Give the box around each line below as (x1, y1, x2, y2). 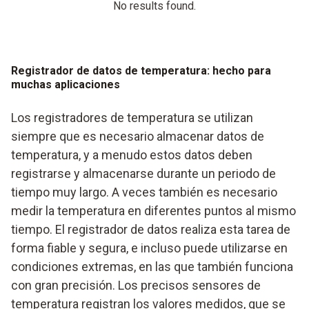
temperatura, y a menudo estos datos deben (11, 147, 252, 162)
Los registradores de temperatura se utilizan (11, 110, 253, 125)
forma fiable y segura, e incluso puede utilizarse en (11, 240, 288, 255)
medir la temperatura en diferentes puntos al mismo (11, 203, 296, 218)
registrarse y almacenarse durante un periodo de (11, 166, 276, 181)
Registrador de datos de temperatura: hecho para (11, 63, 271, 77)
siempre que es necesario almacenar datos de (11, 128, 264, 143)
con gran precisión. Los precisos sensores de (11, 277, 261, 292)
